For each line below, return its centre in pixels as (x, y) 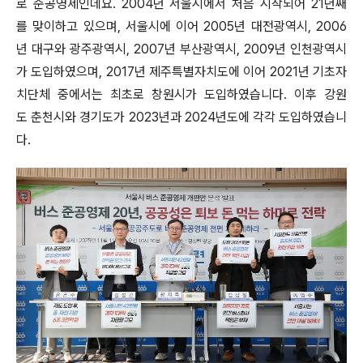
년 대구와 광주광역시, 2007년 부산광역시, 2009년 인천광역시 (181, 49)
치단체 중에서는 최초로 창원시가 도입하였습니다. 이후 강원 (181, 94)
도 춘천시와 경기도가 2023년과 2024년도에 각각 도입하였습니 (181, 117)
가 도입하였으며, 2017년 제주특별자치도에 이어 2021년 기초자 (181, 72)
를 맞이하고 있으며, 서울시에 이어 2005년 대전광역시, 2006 (181, 26)
